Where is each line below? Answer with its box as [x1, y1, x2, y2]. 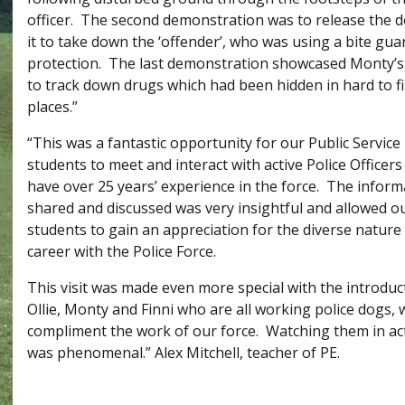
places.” [26, 97, 78, 118]
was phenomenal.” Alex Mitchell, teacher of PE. [26, 343, 340, 363]
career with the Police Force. [26, 241, 216, 262]
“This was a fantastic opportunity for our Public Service [26, 133, 400, 154]
